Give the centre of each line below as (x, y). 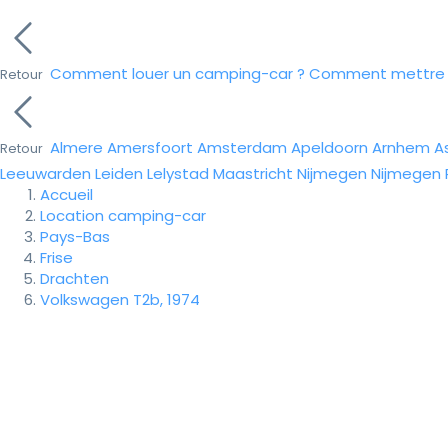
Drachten (74, 278)
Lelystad (178, 173)
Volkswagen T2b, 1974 (120, 299)
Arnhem (401, 147)
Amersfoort (150, 147)
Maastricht (253, 173)
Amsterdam (242, 147)
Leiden (119, 173)
